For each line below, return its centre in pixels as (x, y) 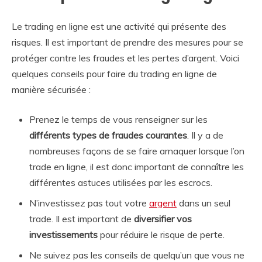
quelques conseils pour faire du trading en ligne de (114, 73)
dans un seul (204, 203)
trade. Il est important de (82, 218)
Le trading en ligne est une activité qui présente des (119, 26)
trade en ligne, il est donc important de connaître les (137, 166)
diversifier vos (163, 218)
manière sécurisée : (51, 89)
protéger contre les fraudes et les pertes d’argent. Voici (125, 58)
